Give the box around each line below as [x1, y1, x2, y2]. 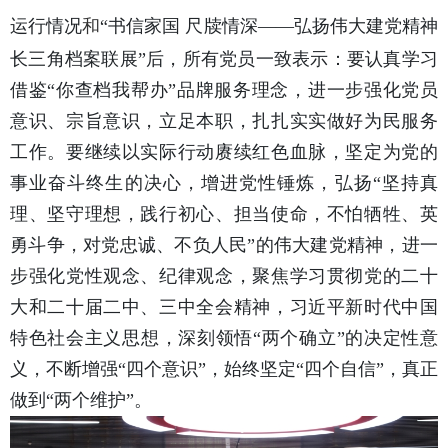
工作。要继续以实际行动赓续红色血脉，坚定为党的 [10, 142, 438, 163]
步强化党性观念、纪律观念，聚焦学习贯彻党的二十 [10, 266, 438, 287]
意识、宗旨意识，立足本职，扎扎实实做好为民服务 [10, 111, 438, 132]
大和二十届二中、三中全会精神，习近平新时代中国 [10, 297, 438, 318]
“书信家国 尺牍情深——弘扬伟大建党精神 [100, 16, 439, 37]
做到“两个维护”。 [10, 390, 152, 411]
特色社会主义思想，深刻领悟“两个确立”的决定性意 [10, 328, 438, 349]
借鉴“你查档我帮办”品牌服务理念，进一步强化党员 [10, 80, 438, 101]
